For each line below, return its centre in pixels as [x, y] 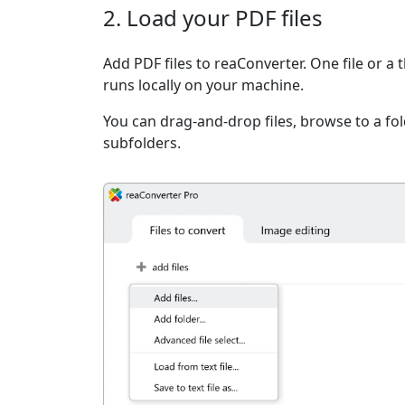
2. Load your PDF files [213, 18]
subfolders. [142, 143]
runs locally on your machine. [203, 85]
